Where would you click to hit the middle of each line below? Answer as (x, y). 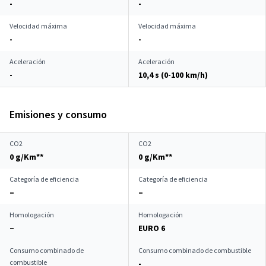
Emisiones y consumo (58, 114)
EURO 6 (152, 228)
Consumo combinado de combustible (195, 250)
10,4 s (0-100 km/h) (173, 75)
